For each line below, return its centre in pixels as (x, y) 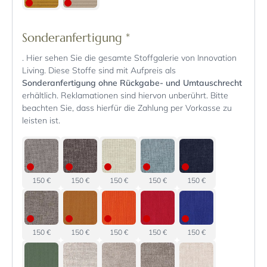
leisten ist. (42, 121)
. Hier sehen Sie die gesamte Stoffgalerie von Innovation (129, 58)
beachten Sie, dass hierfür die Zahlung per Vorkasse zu (127, 108)
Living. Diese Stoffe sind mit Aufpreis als (99, 71)
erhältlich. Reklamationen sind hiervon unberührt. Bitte (125, 96)
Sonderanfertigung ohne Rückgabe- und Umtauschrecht (132, 83)
